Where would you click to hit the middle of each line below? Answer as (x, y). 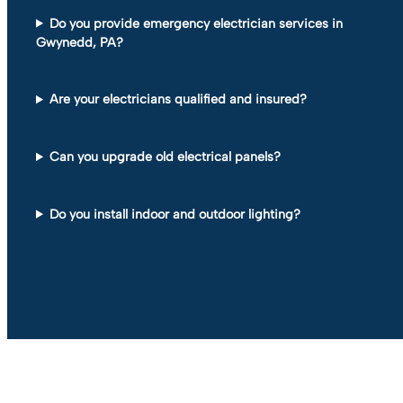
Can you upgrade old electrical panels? (166, 157)
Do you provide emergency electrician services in (197, 23)
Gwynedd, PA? (80, 42)
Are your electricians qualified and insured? (179, 99)
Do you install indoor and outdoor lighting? (175, 214)
